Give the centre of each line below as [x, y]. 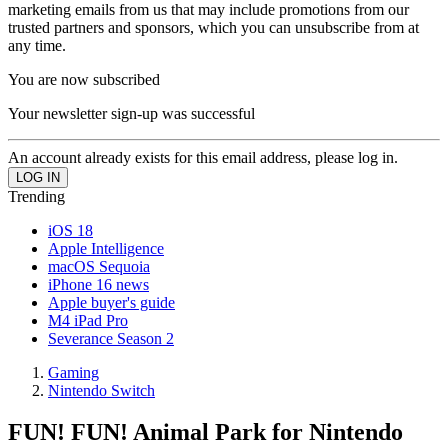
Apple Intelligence [106, 248]
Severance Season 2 [111, 338]
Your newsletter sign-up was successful [131, 113]
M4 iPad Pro [88, 320]
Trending [36, 196]
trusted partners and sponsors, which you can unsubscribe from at [213, 27]
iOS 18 [70, 230]
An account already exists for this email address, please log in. [203, 157]
